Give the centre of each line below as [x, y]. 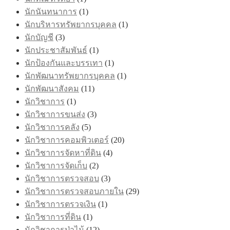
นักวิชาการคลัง [52, 127]
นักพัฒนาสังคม [52, 88]
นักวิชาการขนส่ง [55, 114]
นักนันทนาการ [51, 11]
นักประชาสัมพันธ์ [56, 50]
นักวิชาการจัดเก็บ [56, 165]
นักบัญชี [39, 37]
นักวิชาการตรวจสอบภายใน [74, 191]
